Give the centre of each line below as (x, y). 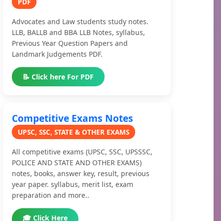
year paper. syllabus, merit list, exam (73, 184)
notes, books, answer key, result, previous (81, 173)
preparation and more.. (51, 195)
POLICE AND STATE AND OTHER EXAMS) (77, 163)
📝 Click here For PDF (58, 77)
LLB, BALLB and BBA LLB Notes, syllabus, (78, 32)
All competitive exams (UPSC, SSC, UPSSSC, (82, 152)
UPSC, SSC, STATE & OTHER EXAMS (74, 132)
